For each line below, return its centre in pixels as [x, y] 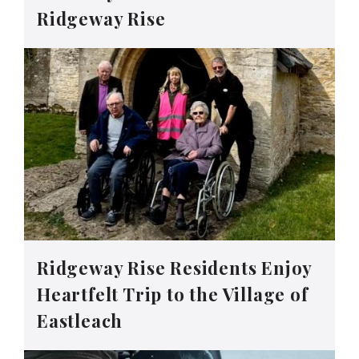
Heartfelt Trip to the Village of [173, 294]
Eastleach [80, 321]
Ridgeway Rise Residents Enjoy [175, 268]
